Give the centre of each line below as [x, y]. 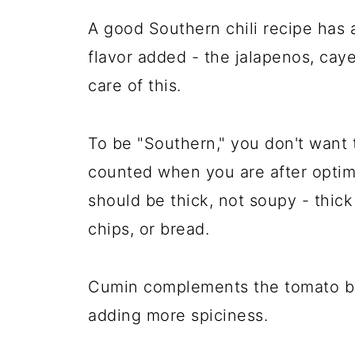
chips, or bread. [149, 229]
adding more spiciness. [178, 316]
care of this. [135, 86]
